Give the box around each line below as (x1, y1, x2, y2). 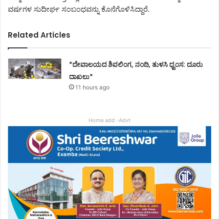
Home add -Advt (88, 117, 131, 124)
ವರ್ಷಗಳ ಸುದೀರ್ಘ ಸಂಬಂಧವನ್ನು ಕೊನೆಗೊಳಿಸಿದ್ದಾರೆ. (8, 4, 150, 14)
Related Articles (8, 30, 70, 41)
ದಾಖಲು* (69, 72, 93, 82)
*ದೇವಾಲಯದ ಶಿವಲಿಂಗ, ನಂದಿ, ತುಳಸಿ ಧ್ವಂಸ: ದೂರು (69, 60, 203, 70)
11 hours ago (75, 84, 110, 91)
